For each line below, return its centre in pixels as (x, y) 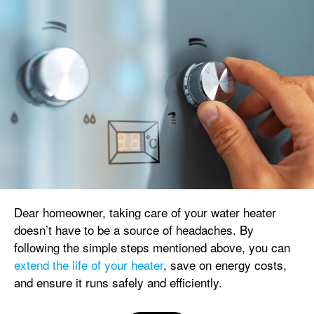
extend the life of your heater (89, 265)
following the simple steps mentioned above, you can (152, 247)
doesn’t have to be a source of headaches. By (134, 230)
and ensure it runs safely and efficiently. (122, 282)
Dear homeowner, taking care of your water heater (145, 212)
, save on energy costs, (225, 265)
